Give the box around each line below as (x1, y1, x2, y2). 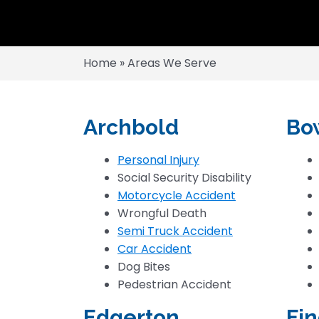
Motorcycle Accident (117, 187, 236, 204)
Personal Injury (117, 152, 199, 168)
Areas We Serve (127, 55, 216, 71)
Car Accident (117, 241, 192, 257)
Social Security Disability (117, 169, 251, 186)
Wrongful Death (117, 205, 206, 221)
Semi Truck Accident (117, 223, 233, 239)
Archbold (83, 115, 179, 140)
